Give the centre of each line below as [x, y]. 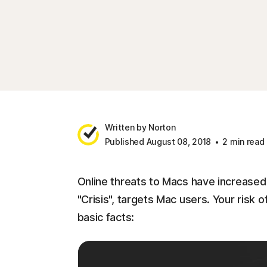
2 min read [242, 142]
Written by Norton [140, 127]
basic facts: [105, 217]
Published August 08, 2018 [158, 142]
